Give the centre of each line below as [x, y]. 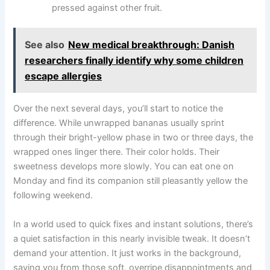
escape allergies [64, 76]
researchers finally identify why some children [134, 60]
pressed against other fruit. [107, 8]
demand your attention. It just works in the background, [127, 253]
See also [45, 45]
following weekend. [53, 196]
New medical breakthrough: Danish [152, 45]
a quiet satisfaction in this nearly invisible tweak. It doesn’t [132, 238]
